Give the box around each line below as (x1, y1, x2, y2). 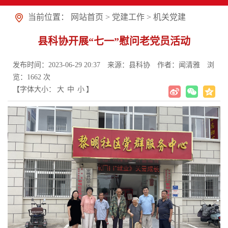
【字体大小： (13, 85, 55, 93)
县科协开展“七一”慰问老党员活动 (38, 36, 190, 47)
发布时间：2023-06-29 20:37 (13, 61, 100, 69)
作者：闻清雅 (157, 61, 200, 69)
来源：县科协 (107, 61, 150, 69)
